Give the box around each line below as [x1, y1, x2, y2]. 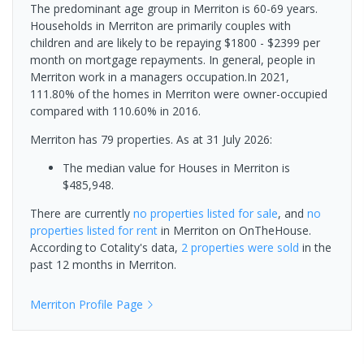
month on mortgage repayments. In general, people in [30, 52, 315, 68]
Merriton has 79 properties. [30, 132, 173, 148]
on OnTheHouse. [219, 223, 311, 239]
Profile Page [76, 297, 143, 313]
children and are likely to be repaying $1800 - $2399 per [30, 35, 320, 51]
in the [299, 240, 331, 256]
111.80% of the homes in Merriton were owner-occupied [30, 86, 327, 102]
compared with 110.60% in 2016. [30, 103, 201, 119]
